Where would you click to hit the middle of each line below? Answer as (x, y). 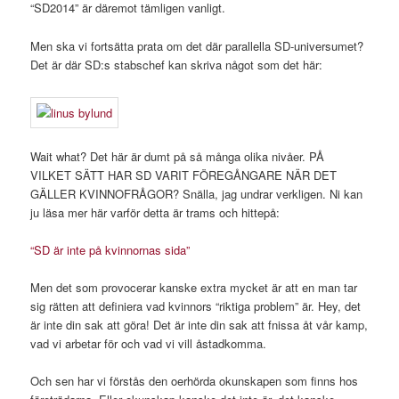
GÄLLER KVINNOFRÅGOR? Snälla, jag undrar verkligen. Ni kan (197, 194)
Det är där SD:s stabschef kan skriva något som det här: (177, 64)
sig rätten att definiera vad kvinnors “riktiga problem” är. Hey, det (196, 306)
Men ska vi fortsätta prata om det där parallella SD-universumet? (197, 45)
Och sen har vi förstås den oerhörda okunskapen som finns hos (195, 381)
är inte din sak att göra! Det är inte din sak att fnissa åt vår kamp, (199, 325)
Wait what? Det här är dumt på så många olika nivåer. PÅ (178, 156)
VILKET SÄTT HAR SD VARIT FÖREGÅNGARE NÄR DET (184, 175)
